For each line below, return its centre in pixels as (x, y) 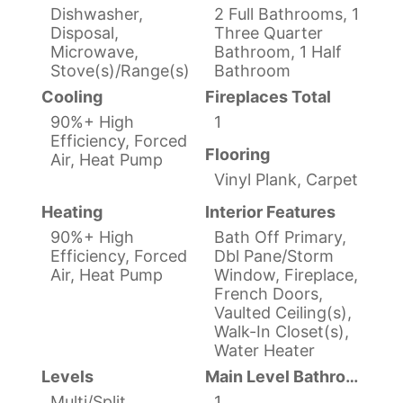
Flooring (237, 154)
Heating (72, 211)
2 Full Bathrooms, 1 (287, 13)
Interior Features (270, 211)
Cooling (72, 96)
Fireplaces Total (268, 96)
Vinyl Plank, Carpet (286, 179)
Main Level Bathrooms (352, 376)
